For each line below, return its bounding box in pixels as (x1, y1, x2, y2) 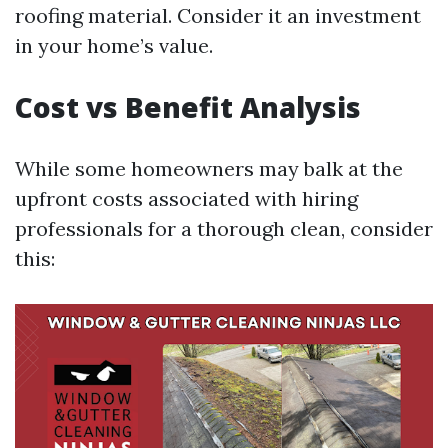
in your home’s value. (15, 33, 213, 58)
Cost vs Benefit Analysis (15, 88, 361, 126)
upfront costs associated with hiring (15, 186, 358, 211)
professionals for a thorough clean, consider (15, 216, 433, 241)
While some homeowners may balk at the (15, 156, 403, 181)
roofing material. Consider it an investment (15, 3, 421, 28)
